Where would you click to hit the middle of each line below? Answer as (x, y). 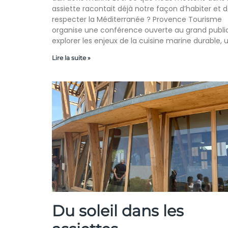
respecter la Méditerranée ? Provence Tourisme (137, 20)
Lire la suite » (71, 58)
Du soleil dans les (118, 211)
